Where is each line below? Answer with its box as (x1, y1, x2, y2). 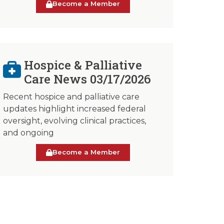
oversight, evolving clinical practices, (3, 115, 146, 125)
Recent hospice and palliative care (3, 91, 139, 101)
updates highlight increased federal (3, 103, 146, 113)
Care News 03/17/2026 (24, 70, 151, 87)
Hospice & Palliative (24, 56, 142, 73)
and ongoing (3, 127, 54, 137)
